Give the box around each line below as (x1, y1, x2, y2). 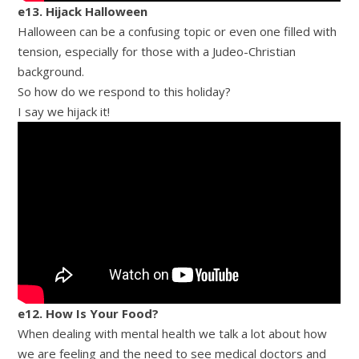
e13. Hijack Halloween (18, 2, 148, 19)
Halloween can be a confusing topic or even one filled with (18, 22, 337, 39)
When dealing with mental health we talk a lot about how (18, 325, 328, 341)
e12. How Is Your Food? (18, 305, 159, 321)
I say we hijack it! (18, 103, 111, 119)
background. (18, 63, 85, 79)
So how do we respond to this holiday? (18, 83, 232, 99)
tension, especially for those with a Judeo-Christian (18, 42, 296, 59)
